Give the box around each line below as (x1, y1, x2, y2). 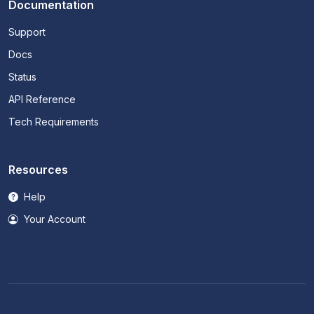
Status (8, 70, 36, 83)
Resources (8, 162, 68, 177)
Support (8, 25, 46, 38)
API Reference (8, 93, 76, 105)
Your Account (21, 212, 86, 225)
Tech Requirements (8, 115, 99, 128)
